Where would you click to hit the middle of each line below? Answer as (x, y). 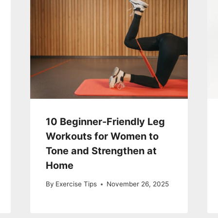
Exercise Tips (76, 184)
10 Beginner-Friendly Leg (105, 121)
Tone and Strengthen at (101, 151)
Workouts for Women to (102, 136)
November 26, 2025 (137, 184)
